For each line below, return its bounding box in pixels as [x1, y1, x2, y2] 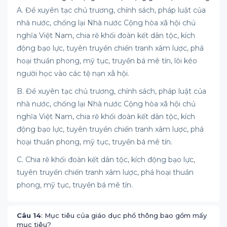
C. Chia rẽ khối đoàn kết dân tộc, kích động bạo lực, [17, 155, 195, 164]
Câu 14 [17, 211, 41, 219]
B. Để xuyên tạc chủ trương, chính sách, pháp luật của [17, 87, 206, 96]
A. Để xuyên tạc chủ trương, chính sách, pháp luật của [17, 6, 206, 15]
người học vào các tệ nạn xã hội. [17, 69, 129, 78]
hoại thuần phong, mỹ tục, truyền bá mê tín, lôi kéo [17, 56, 197, 65]
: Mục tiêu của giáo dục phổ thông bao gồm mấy [41, 211, 207, 219]
